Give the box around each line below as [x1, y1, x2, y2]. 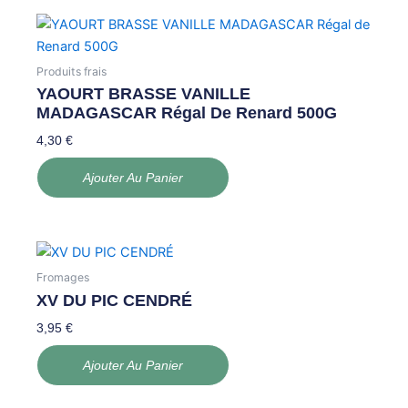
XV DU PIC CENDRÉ [36, 291, 193, 311]
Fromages [36, 270, 90, 284]
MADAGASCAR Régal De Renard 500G [36, 103, 338, 122]
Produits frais [36, 64, 107, 78]
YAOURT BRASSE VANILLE [36, 84, 251, 103]
